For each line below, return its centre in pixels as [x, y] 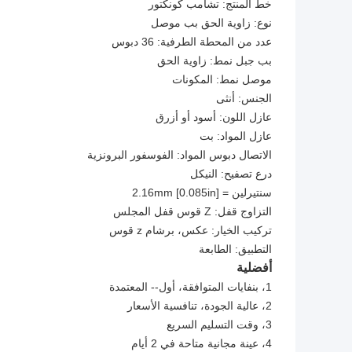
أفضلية [254, 268]
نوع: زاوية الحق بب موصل [211, 23]
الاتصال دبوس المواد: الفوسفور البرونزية [180, 155]
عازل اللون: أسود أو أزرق [214, 117]
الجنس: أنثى [244, 99]
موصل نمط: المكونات [222, 80]
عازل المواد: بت [236, 136]
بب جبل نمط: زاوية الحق [214, 61]
